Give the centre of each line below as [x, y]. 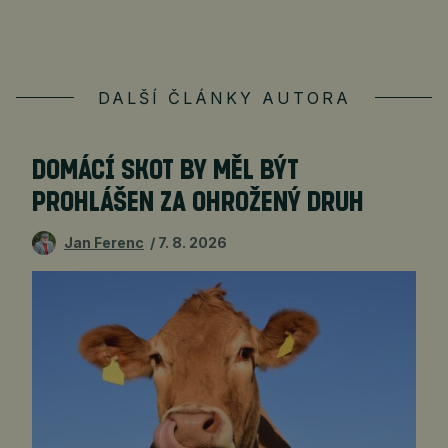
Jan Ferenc [104, 243]
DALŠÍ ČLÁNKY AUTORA [224, 98]
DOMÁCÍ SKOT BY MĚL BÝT [165, 171]
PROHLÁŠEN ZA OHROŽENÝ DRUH [198, 203]
